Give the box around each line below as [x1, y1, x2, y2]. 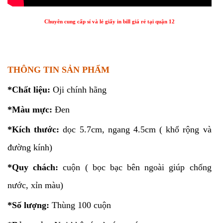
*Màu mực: [7, 105, 52, 114]
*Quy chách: [7, 162, 59, 172]
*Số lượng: [7, 200, 49, 210]
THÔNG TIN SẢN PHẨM [7, 65, 110, 75]
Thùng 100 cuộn [49, 200, 111, 210]
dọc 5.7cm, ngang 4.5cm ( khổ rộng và [59, 124, 212, 134]
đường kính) [7, 142, 52, 152]
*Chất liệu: [7, 85, 53, 95]
